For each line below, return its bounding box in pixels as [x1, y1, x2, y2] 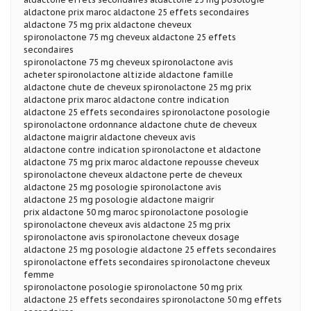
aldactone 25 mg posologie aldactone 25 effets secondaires [24, 244, 276, 255]
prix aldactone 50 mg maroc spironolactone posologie [24, 206, 249, 217]
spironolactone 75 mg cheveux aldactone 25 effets [24, 31, 236, 42]
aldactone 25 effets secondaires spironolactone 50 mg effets [24, 294, 282, 305]
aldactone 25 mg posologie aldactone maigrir [24, 194, 214, 205]
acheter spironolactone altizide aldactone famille [24, 69, 233, 80]
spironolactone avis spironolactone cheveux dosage [24, 231, 239, 242]
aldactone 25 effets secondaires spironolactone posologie [24, 106, 270, 117]
